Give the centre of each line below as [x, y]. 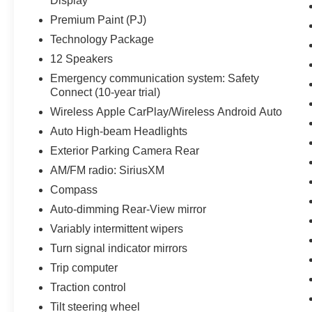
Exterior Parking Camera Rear [125, 151]
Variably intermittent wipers [117, 229]
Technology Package [102, 40]
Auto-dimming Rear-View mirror [128, 210]
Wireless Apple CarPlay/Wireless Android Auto [166, 112]
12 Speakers [82, 59]
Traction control [88, 288]
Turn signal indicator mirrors [119, 249]
